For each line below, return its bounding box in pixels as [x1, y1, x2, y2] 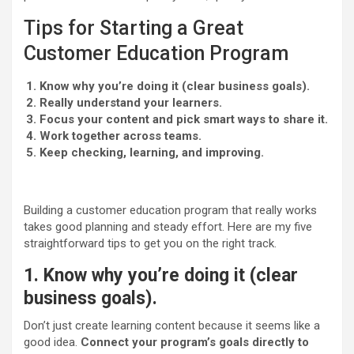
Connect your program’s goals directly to [81, 335, 309, 350]
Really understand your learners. [40, 96, 222, 111]
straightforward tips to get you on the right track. [24, 236, 277, 251]
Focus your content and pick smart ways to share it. [40, 112, 328, 127]
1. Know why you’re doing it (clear [24, 265, 298, 287]
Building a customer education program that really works [24, 203, 317, 218]
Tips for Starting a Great [24, 17, 243, 40]
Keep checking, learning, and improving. [40, 145, 264, 160]
